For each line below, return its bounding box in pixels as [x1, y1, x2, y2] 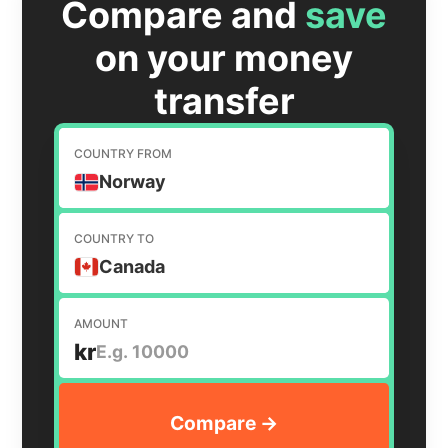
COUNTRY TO [74, 230, 155, 246]
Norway [99, 171, 167, 193]
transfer [153, 79, 295, 124]
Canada [99, 255, 166, 277]
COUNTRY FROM [74, 146, 173, 162]
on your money [95, 36, 353, 81]
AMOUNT [74, 315, 129, 331]
